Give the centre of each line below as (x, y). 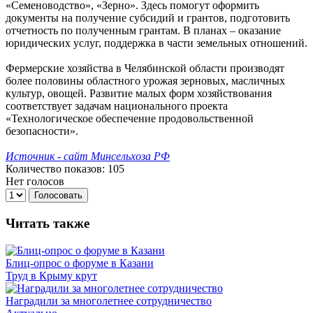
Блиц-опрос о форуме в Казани (80, 263)
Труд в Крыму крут (51, 275)
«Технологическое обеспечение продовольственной (130, 119)
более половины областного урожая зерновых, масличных (145, 81)
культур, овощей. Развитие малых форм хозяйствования (139, 94)
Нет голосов (35, 182)
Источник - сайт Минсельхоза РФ (88, 156)
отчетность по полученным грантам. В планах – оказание (143, 31)
